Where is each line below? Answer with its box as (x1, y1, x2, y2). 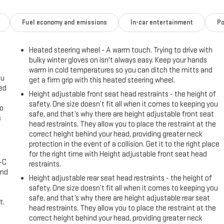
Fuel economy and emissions (21, 18, 107, 26)
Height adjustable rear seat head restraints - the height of (29, 173, 212, 183)
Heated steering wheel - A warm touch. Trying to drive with (29, 45, 213, 55)
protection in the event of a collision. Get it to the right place (29, 139, 220, 149)
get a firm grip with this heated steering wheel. (29, 75, 175, 85)
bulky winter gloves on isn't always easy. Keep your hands (29, 55, 207, 65)
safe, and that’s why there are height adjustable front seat (29, 109, 214, 119)
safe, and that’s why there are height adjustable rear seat (29, 193, 210, 203)
